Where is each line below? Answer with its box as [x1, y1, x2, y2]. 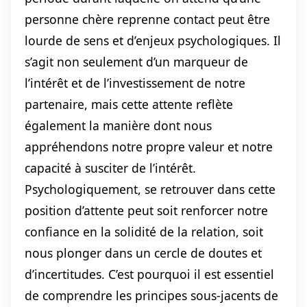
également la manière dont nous [25, 117, 212, 134]
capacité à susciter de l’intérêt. [25, 160, 196, 177]
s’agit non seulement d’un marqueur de [25, 53, 248, 71]
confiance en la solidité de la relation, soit [25, 223, 263, 241]
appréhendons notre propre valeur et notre [25, 138, 273, 156]
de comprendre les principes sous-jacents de [25, 287, 278, 304]
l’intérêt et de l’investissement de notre [25, 75, 245, 92]
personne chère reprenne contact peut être [25, 11, 270, 28]
